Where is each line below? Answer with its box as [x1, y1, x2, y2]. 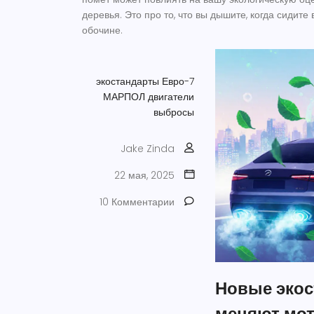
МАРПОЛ [103, 90, 145, 104]
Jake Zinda [121, 142, 175, 156]
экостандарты [96, 74, 159, 88]
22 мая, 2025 [114, 168, 175, 182]
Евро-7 [162, 74, 194, 88]
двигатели [148, 90, 194, 104]
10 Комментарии [100, 195, 175, 209]
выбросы [153, 105, 194, 119]
